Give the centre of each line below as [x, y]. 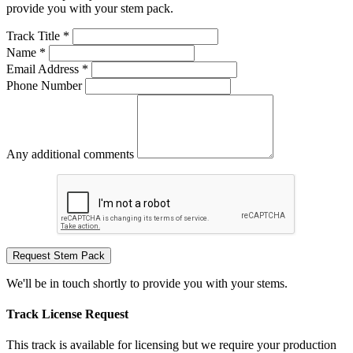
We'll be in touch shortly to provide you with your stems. [147, 283]
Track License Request [67, 314]
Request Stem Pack [59, 255]
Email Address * [47, 69]
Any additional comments [70, 154]
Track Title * [38, 35]
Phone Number [44, 85]
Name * [26, 52]
